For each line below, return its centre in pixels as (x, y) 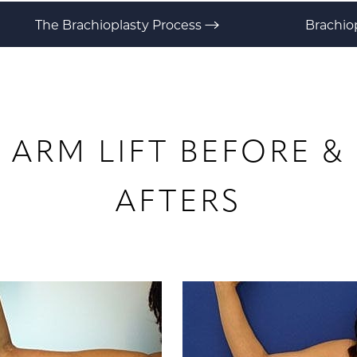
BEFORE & (257, 151)
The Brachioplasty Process (120, 24)
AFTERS (178, 201)
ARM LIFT (91, 151)
